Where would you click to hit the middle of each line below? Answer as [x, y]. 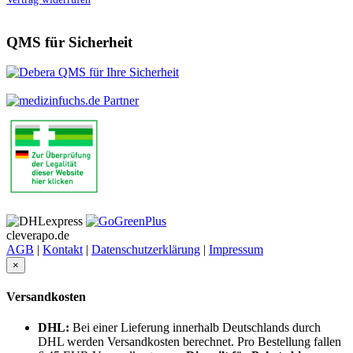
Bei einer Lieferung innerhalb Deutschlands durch [195, 328]
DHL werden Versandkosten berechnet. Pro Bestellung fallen [190, 342]
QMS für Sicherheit [69, 42]
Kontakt [63, 249]
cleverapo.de [38, 235]
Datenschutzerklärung [146, 249]
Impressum [236, 249]
